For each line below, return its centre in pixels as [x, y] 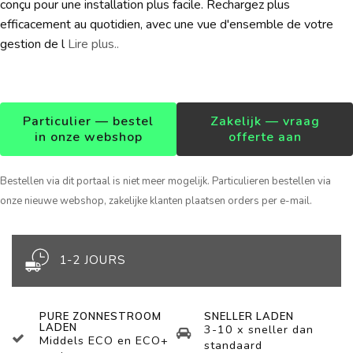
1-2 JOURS [93, 260]
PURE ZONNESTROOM [100, 316]
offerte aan [265, 137]
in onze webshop [88, 137]
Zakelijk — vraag [265, 121]
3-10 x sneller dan [259, 329]
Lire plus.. [93, 44]
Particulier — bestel [88, 121]
